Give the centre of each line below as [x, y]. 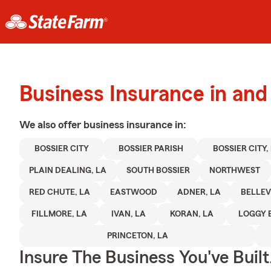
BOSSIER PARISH [151, 149]
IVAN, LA [129, 214]
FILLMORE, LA [60, 214]
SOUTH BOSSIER [158, 171]
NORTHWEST [235, 171]
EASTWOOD [134, 192]
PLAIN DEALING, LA [68, 171]
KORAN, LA [192, 214]
